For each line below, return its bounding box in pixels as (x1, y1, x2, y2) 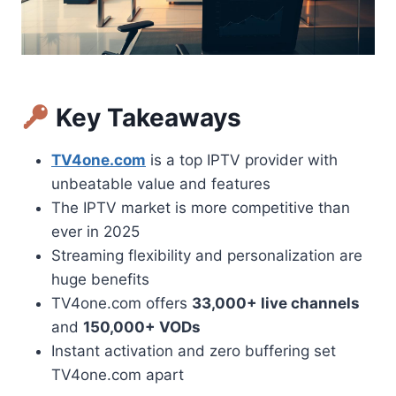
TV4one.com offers (51, 294, 192, 313)
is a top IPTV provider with (146, 151, 338, 170)
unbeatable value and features (51, 175, 270, 194)
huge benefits (51, 270, 149, 289)
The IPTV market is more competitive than (51, 199, 350, 217)
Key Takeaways (49, 103, 241, 133)
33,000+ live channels (192, 294, 360, 313)
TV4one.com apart (51, 366, 184, 385)
